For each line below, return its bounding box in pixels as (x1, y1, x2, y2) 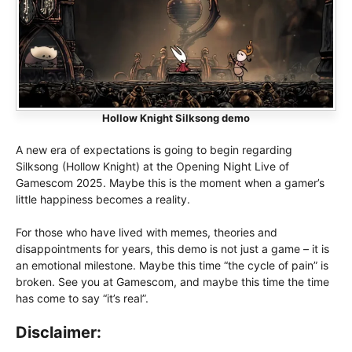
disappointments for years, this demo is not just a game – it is (16, 242, 329, 256)
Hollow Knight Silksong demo (102, 112, 250, 125)
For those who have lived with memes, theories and (16, 225, 277, 240)
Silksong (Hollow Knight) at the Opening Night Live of (16, 159, 289, 174)
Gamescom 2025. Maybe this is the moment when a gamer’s (16, 176, 324, 190)
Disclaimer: (16, 323, 101, 343)
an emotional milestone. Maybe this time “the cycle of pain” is (16, 258, 328, 273)
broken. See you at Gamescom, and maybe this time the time (16, 275, 329, 289)
